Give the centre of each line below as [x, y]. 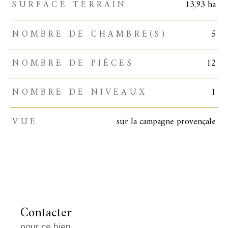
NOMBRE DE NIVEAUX [80, 93]
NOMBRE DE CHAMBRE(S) [90, 34]
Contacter [46, 213]
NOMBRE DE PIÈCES [73, 64]
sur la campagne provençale [166, 122]
